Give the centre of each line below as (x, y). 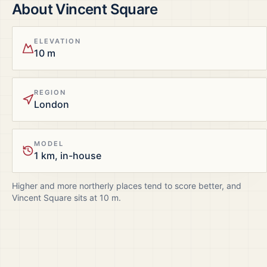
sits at (86, 198)
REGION (50, 92)
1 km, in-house (68, 156)
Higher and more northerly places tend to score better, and (127, 186)
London (52, 104)
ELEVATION (58, 41)
